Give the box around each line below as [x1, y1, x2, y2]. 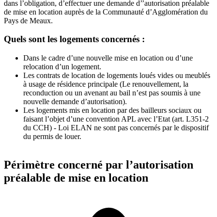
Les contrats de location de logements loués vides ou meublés [23, 71, 210, 80]
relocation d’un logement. [23, 62, 101, 71]
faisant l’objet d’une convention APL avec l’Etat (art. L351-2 [23, 115, 209, 124]
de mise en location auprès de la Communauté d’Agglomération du [4, 7, 208, 16]
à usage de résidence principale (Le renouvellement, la [23, 80, 188, 89]
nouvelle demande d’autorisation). [23, 97, 127, 106]
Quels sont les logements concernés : [4, 34, 145, 45]
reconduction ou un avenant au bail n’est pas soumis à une [23, 89, 201, 97]
